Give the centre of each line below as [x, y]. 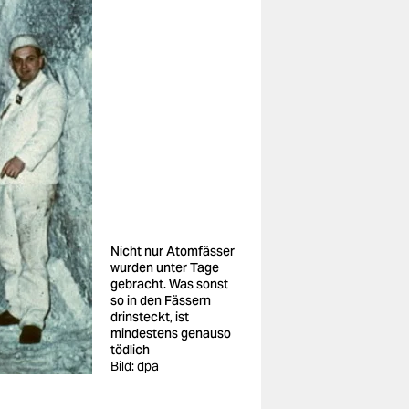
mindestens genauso [171, 333]
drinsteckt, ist [150, 317]
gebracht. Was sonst [169, 284]
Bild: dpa [135, 366]
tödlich [130, 350]
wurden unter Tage [165, 267]
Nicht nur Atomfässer [173, 251]
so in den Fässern [161, 300]
